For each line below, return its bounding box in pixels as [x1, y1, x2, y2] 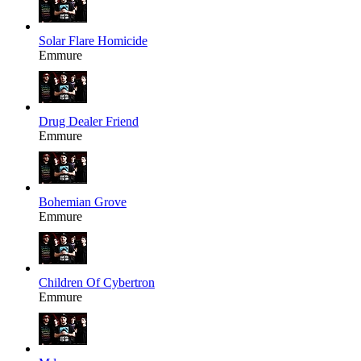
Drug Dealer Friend [39, 114, 139, 129]
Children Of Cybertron [39, 276, 155, 290]
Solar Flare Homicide [39, 34, 147, 48]
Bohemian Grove [39, 195, 127, 210]
